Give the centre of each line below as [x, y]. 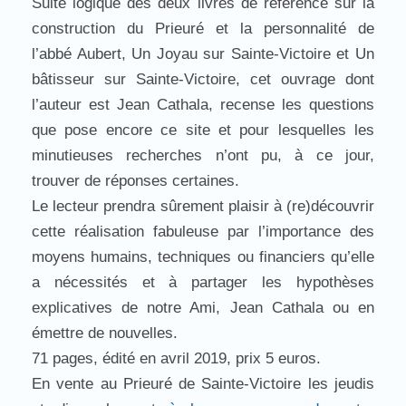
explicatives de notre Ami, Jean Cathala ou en [203, 308]
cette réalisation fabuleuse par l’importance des [203, 232]
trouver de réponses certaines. [135, 181]
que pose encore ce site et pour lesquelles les [203, 130]
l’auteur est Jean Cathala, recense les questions [203, 105]
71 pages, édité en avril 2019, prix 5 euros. [176, 358]
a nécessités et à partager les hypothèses [203, 282]
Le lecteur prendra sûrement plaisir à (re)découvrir [203, 206]
